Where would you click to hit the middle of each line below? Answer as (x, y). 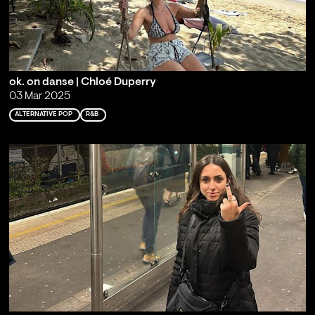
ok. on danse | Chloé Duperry (82, 83)
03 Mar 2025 (39, 97)
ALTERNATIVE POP (43, 115)
